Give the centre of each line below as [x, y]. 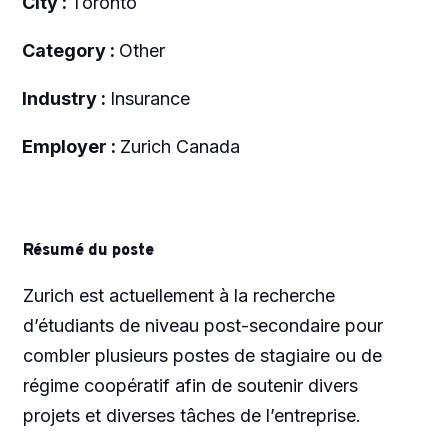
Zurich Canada [179, 146]
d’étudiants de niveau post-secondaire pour [202, 325]
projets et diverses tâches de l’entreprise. [191, 415]
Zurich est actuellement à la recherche [178, 295]
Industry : [65, 98]
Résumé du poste [88, 250]
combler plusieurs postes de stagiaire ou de [202, 355]
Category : [70, 50]
